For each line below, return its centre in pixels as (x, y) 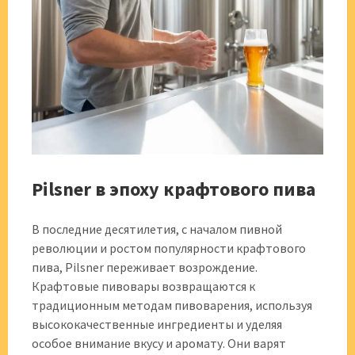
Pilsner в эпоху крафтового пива (174, 189)
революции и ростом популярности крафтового (169, 248)
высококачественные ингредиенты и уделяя (157, 324)
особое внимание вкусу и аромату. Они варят (159, 343)
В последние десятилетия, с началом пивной (157, 229)
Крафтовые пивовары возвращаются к (143, 286)
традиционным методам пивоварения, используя (172, 305)
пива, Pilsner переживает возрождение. (145, 267)
